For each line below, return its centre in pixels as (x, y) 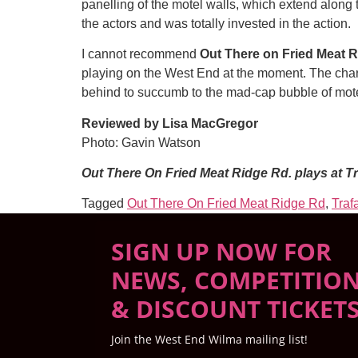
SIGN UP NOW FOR (221, 252)
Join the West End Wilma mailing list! (209, 340)
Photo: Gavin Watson (141, 142)
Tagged (104, 204)
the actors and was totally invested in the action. (216, 23)
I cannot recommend (141, 54)
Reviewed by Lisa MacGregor (170, 123)
